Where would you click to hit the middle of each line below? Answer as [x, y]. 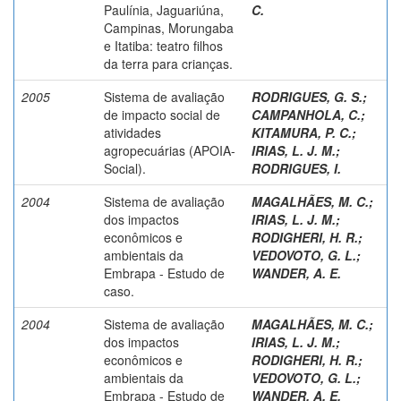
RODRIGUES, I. [296, 168]
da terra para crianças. [168, 63]
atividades [132, 132]
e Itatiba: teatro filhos [163, 45]
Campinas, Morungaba [169, 27]
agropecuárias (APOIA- [170, 150]
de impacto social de [162, 114]
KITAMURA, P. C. [302, 132]
